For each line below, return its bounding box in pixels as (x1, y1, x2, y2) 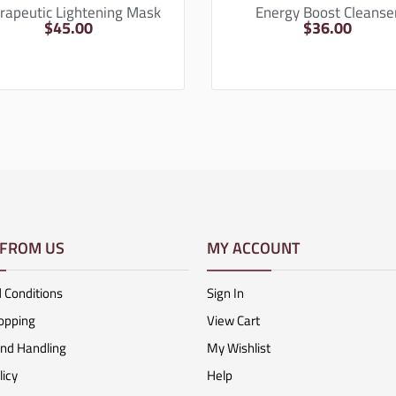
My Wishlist (207, 337, 270, 358)
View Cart (207, 309, 260, 331)
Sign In (207, 282, 244, 303)
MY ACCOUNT (207, 235, 300, 260)
